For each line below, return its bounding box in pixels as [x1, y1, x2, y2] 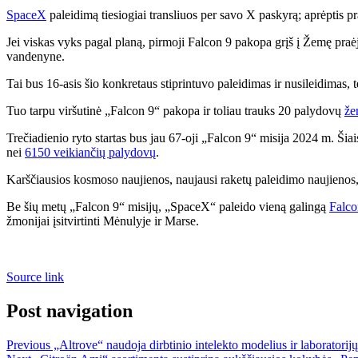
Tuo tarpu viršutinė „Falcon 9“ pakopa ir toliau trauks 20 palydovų [6, 103, 344, 117]
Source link [6, 269, 64, 284]
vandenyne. [6, 49, 65, 63]
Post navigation [6, 300, 133, 321]
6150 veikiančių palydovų [25, 145, 156, 159]
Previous [6, 337, 50, 352]
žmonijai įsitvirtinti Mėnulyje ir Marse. [6, 213, 199, 228]
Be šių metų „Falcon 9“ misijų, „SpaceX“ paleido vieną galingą [6, 199, 329, 213]
